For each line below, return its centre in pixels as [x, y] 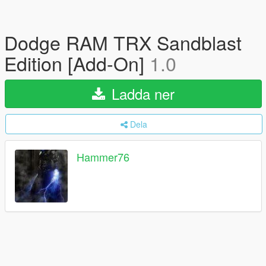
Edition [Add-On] [77, 63]
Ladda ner [141, 94]
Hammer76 [103, 157]
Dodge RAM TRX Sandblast [123, 42]
